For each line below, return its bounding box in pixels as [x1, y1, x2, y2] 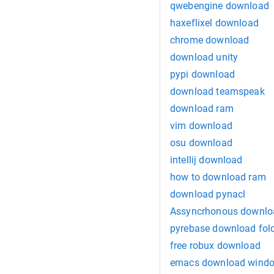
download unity [170, 51, 239, 64]
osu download [170, 137, 232, 149]
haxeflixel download [170, 17, 259, 29]
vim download [170, 120, 232, 132]
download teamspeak [170, 86, 265, 98]
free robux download [170, 240, 261, 252]
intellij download [170, 154, 243, 166]
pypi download [170, 68, 235, 81]
